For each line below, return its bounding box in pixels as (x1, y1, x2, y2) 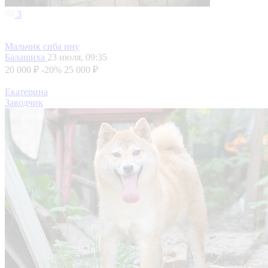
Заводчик (5, 98, 43, 108)
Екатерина (5, 87, 48, 98)
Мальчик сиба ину (5, 41, 80, 52)
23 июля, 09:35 (47, 52, 107, 63)
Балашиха (5, 52, 47, 63)
